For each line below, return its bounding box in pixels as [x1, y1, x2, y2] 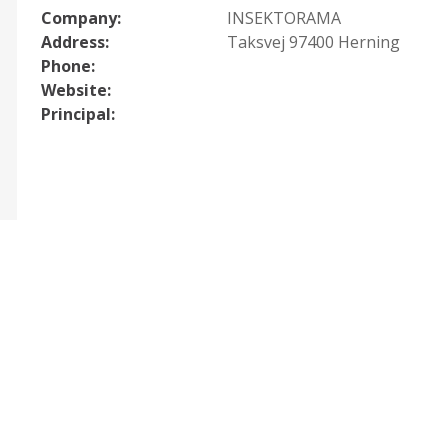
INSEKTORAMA [227, 7, 341, 30]
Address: [41, 31, 109, 54]
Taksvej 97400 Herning [227, 31, 400, 54]
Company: [41, 7, 121, 30]
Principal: [41, 103, 115, 126]
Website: [41, 79, 111, 102]
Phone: [41, 55, 95, 78]
